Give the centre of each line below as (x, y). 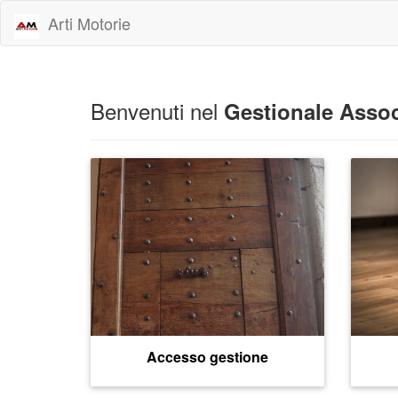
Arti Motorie (89, 23)
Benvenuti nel (157, 111)
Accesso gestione (207, 357)
